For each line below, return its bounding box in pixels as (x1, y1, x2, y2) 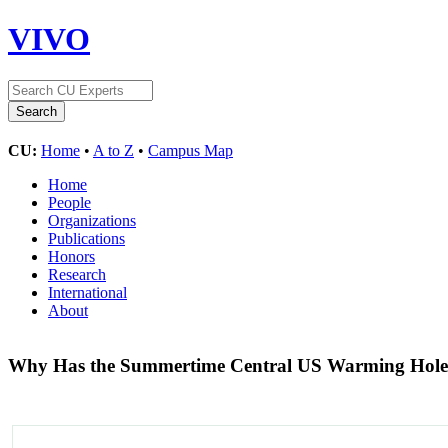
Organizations (48, 211, 136, 229)
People (48, 193, 91, 211)
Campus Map (148, 141, 233, 159)
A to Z (93, 141, 134, 159)
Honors (48, 247, 95, 265)
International (48, 283, 127, 301)
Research (48, 265, 106, 283)
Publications (48, 229, 125, 247)
